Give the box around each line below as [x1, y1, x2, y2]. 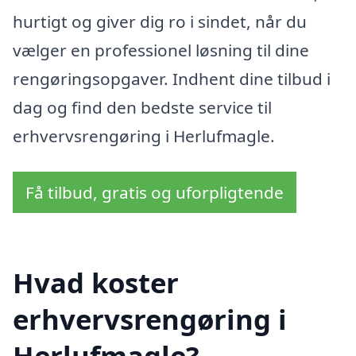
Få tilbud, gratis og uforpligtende [25, 181, 284, 204]
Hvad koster [13, 264, 179, 302]
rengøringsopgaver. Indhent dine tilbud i [13, 67, 331, 90]
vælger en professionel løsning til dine [13, 38, 309, 61]
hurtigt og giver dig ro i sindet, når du [13, 10, 307, 33]
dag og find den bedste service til [13, 95, 272, 118]
